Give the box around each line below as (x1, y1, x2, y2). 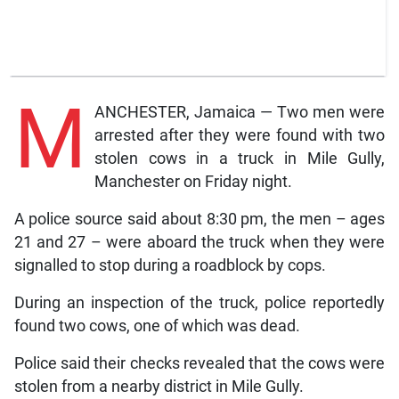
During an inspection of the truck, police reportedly (13, 293, 386, 312)
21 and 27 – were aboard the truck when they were (13, 232, 386, 251)
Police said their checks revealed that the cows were (13, 354, 386, 372)
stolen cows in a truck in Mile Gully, (94, 149, 386, 167)
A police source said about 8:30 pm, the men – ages (13, 209, 386, 228)
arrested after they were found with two (94, 126, 386, 144)
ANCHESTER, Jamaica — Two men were (94, 102, 386, 121)
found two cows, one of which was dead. (13, 316, 300, 335)
